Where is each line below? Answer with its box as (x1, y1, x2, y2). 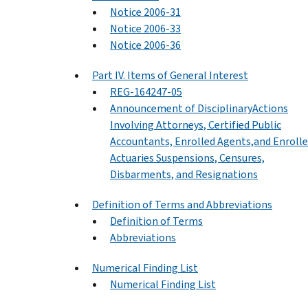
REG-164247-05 (110, 84, 182, 99)
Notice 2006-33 (110, 21, 181, 36)
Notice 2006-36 (110, 37, 181, 52)
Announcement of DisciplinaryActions (110, 100, 288, 115)
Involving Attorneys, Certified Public (110, 117, 281, 132)
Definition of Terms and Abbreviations (92, 197, 272, 212)
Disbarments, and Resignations (110, 166, 258, 181)
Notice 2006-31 (110, 4, 181, 19)
